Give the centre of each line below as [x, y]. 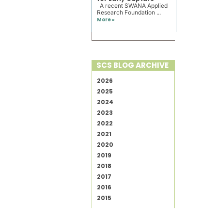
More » [106, 20]
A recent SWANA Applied [132, 6]
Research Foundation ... [129, 12]
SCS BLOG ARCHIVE [132, 65]
